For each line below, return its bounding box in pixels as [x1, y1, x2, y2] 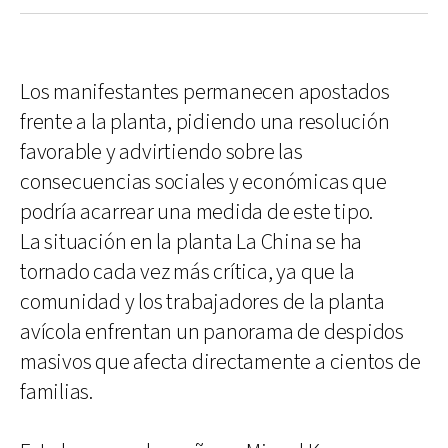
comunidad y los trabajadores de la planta [20, 287, 385, 317]
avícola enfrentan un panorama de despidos [20, 317, 404, 347]
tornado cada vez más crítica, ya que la [20, 257, 355, 287]
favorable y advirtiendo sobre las [20, 137, 303, 167]
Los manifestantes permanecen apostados [20, 77, 390, 107]
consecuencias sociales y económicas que [20, 167, 387, 197]
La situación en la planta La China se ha [20, 227, 363, 257]
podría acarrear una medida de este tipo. [20, 197, 374, 227]
